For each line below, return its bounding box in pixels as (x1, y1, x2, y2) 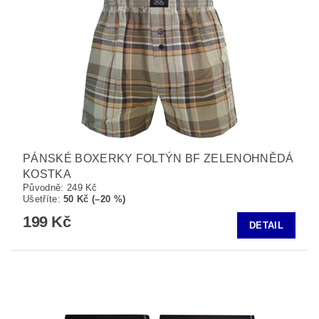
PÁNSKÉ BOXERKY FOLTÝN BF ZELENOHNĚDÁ (23, 152, 294, 164)
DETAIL (249, 219, 283, 231)
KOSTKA (23, 167, 71, 180)
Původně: (23, 182, 67, 193)
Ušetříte (23, 193, 58, 204)
